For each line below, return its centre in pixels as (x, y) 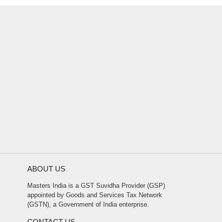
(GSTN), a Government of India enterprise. (88, 204)
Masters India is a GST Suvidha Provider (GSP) (96, 186)
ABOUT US (46, 169)
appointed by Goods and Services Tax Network (94, 195)
